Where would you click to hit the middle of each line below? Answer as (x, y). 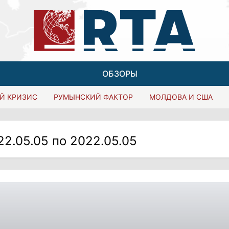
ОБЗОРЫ (120, 74)
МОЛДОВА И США (181, 97)
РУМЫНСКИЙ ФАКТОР (93, 97)
